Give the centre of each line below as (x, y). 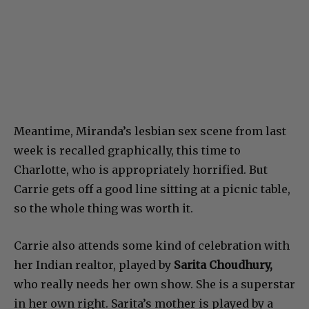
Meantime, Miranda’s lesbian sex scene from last (150, 131)
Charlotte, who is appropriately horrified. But (141, 170)
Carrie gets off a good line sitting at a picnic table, (152, 189)
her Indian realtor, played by (94, 265)
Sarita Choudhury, (223, 265)
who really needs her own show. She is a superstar (154, 285)
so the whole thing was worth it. (103, 209)
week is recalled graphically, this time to (127, 151)
